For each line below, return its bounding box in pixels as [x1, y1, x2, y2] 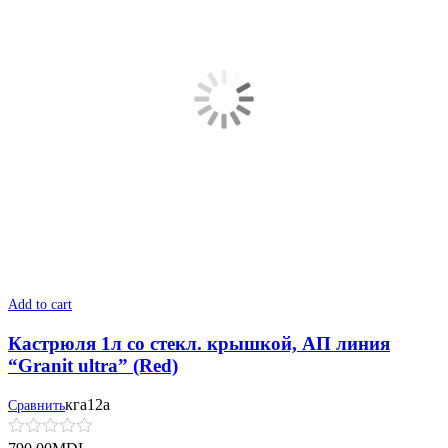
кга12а [65, 396, 110, 414]
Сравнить [8, 398, 65, 414]
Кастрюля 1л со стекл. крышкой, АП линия [8, 333, 390, 355]
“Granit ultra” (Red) [8, 355, 178, 377]
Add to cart [8, 296, 72, 312]
